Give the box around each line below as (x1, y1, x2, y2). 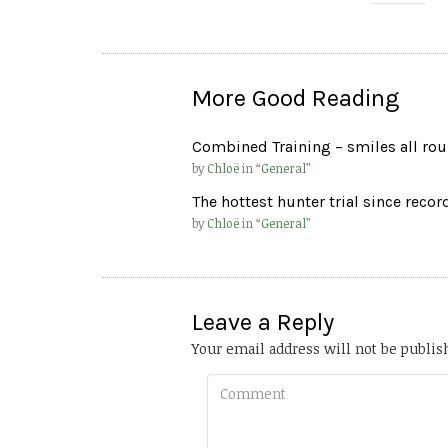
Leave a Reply (192, 308, 334, 337)
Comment (191, 375, 259, 395)
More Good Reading (192, 84, 399, 113)
